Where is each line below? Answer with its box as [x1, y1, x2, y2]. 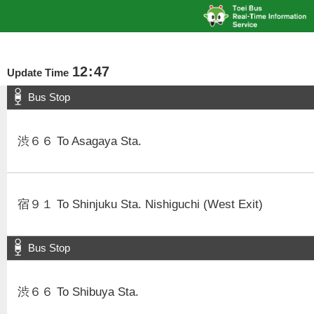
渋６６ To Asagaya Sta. [18, 135, 142, 148]
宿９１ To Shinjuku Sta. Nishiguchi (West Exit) [18, 198, 263, 211]
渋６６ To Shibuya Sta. [18, 285, 139, 299]
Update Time [7, 67, 69, 78]
